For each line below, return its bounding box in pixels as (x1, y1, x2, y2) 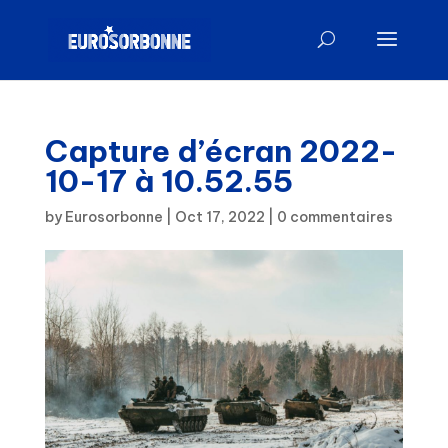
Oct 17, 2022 (174, 208, 265, 226)
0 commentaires (276, 208, 393, 226)
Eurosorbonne (64, 208, 163, 226)
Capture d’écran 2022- (44, 132, 397, 170)
